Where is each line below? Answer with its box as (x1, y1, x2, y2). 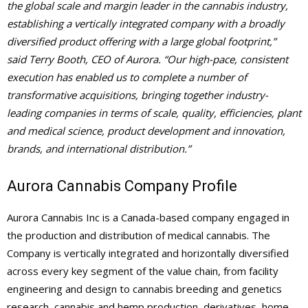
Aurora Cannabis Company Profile (7, 177, 237, 195)
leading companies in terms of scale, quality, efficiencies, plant (7, 106, 301, 120)
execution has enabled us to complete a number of (7, 70, 247, 85)
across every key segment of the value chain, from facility (7, 264, 278, 278)
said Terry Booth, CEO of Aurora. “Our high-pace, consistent (7, 52, 288, 67)
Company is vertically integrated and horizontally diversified (7, 246, 289, 261)
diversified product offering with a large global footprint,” (7, 34, 276, 49)
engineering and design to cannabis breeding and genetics (7, 282, 282, 296)
